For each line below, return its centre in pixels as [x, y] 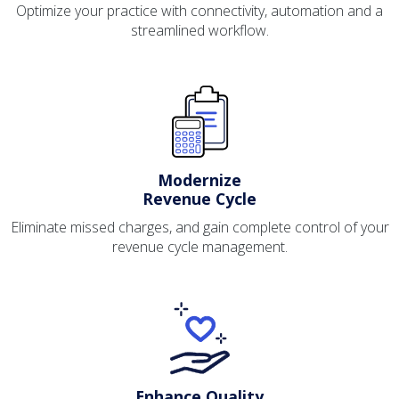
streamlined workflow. [199, 30]
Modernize [199, 180]
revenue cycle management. [199, 247]
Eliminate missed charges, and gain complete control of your [199, 228]
